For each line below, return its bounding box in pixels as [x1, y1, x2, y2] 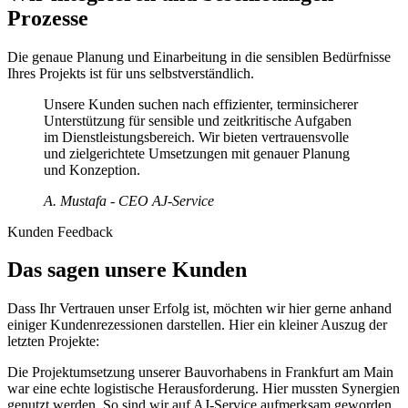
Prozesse [7, 5, 88, 30]
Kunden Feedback [7, 223, 113, 240]
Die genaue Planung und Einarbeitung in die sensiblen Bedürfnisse [7, 48, 391, 65]
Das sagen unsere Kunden [7, 258, 247, 282]
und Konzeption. [44, 161, 140, 178]
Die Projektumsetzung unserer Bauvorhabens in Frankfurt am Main [7, 364, 393, 381]
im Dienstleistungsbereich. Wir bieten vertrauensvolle [44, 128, 349, 145]
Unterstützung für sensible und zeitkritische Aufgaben [44, 112, 352, 128]
